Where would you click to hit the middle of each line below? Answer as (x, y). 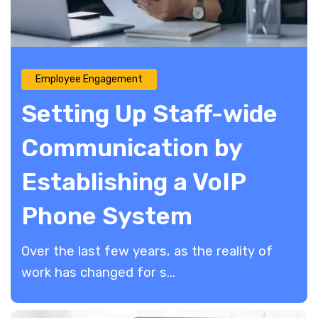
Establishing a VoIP (133, 182)
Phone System (107, 216)
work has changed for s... (98, 272)
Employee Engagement (89, 79)
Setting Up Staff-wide (149, 114)
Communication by (132, 148)
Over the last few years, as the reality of (147, 251)
